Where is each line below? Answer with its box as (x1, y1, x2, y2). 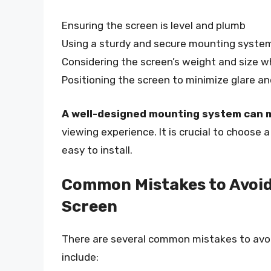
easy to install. (62, 143, 132, 156)
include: (62, 251, 99, 264)
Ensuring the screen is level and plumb (62, 19, 246, 32)
